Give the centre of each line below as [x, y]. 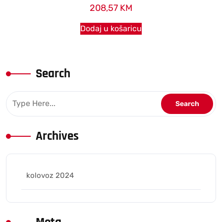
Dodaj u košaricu [111, 28]
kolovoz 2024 [50, 175]
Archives [57, 136]
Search [53, 74]
